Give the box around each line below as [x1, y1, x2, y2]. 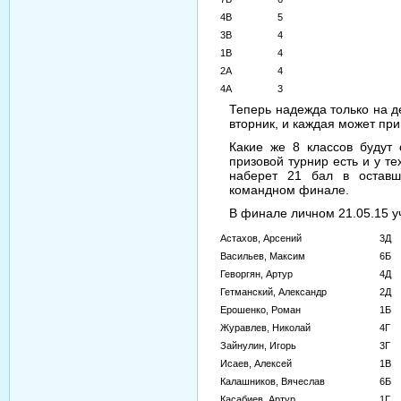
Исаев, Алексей [220, 358, 305, 370]
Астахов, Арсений [220, 233, 304, 244]
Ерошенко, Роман [220, 304, 317, 316]
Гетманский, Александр [220, 286, 327, 298]
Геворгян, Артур [220, 269, 309, 280]
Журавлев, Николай [220, 322, 321, 334]
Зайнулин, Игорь [220, 340, 312, 352]
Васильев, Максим [220, 251, 308, 262]
